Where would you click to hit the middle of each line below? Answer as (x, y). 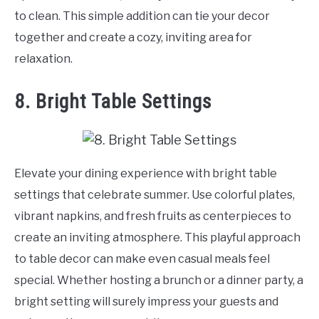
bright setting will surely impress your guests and (146, 302)
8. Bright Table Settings (113, 102)
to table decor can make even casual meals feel (142, 259)
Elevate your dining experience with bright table (146, 174)
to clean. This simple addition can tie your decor (142, 16)
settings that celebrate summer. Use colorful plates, (155, 195)
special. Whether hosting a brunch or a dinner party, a (159, 281)
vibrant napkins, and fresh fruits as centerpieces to (153, 216)
